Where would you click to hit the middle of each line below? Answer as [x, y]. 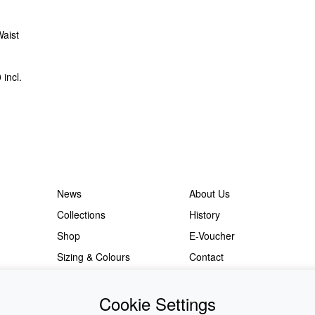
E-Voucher [212, 236]
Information [82, 278]
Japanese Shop [224, 278]
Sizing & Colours [93, 257]
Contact [206, 257]
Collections [81, 214]
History [204, 214]
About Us [209, 193]
